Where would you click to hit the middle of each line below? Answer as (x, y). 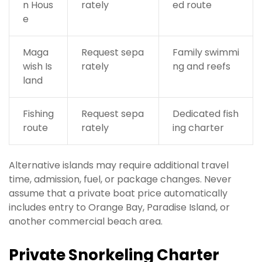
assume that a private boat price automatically (118, 194)
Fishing (38, 114)
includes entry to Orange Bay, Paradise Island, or (119, 208)
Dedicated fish (205, 114)
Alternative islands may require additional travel (119, 166)
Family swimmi (206, 53)
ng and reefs (201, 67)
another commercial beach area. (86, 222)
